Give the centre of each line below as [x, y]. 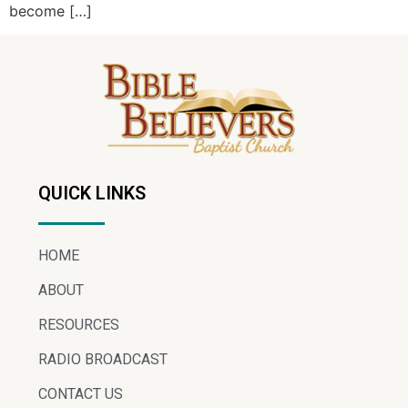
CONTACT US [81, 393]
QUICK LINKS [92, 193]
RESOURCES [79, 324]
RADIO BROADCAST [103, 359]
